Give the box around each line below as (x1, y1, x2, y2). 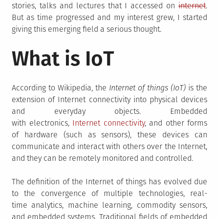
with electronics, (12, 118, 72, 128)
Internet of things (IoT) (109, 83, 186, 92)
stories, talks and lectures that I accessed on (12, 1, 178, 10)
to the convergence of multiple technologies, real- (12, 189, 207, 198)
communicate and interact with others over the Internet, (12, 142, 207, 151)
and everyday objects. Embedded (12, 107, 207, 116)
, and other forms (144, 118, 207, 128)
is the (186, 83, 207, 92)
